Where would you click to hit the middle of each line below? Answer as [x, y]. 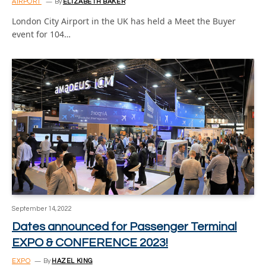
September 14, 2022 [42, 209]
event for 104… [41, 34]
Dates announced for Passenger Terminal [124, 227]
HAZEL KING [72, 261]
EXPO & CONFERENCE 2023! [90, 243]
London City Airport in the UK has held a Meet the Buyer [124, 21]
